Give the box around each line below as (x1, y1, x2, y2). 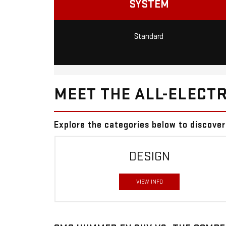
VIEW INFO (136, 178, 163, 186)
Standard (134, 31, 164, 41)
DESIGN (129, 149, 170, 165)
